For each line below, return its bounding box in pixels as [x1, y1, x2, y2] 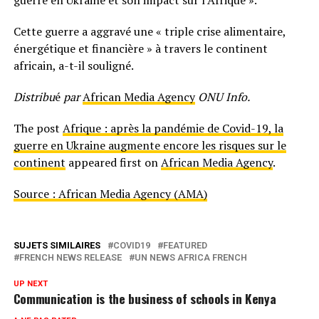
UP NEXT [13, 279, 48, 289]
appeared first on [65, 155, 161, 171]
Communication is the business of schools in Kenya [13, 289, 276, 308]
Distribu [13, 89, 55, 105]
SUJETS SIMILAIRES [13, 240, 100, 251]
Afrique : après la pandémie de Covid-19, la [62, 120, 283, 137]
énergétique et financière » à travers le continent [13, 41, 268, 57]
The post [13, 120, 63, 137]
